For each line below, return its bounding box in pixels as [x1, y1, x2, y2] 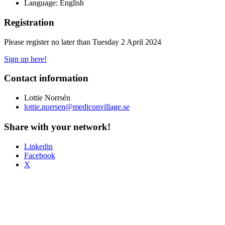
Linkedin [24, 142, 53, 151]
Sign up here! [4, 54, 47, 63]
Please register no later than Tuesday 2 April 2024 [4, 37, 161, 46]
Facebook [24, 151, 55, 160]
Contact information [4, 73, 88, 84]
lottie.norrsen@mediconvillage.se [24, 102, 130, 111]
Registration [4, 17, 54, 28]
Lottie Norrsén [24, 93, 70, 102]
